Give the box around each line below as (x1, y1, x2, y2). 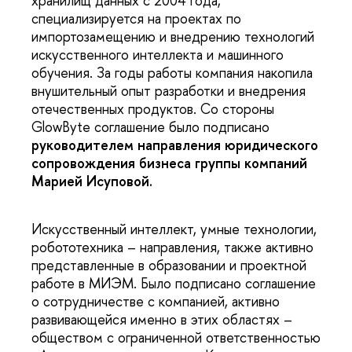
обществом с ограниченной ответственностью (31, 327, 321, 347)
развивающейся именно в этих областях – (31, 309, 292, 329)
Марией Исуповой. (31, 171, 152, 192)
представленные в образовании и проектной (31, 255, 306, 275)
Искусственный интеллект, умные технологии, (31, 218, 317, 239)
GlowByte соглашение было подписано (31, 117, 269, 137)
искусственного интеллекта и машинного (31, 45, 284, 65)
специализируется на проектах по (31, 9, 241, 29)
